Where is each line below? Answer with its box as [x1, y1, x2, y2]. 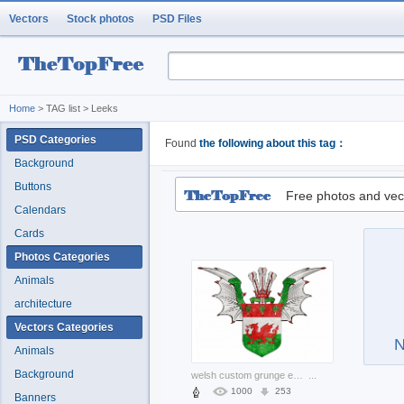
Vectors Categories [14, 321, 114, 334]
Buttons [14, 180, 51, 193]
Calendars [14, 204, 66, 216]
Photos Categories [14, 251, 110, 263]
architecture [14, 298, 72, 310]
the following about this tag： [199, 137, 346, 150]
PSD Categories [14, 133, 96, 146]
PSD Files [152, 13, 202, 25]
